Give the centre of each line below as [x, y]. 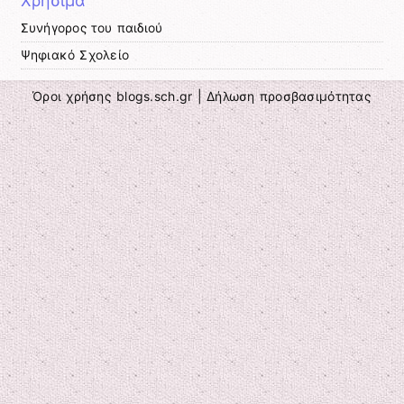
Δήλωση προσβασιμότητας [289, 96]
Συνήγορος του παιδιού [92, 28]
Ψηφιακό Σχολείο [75, 55]
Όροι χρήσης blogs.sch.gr [113, 96]
